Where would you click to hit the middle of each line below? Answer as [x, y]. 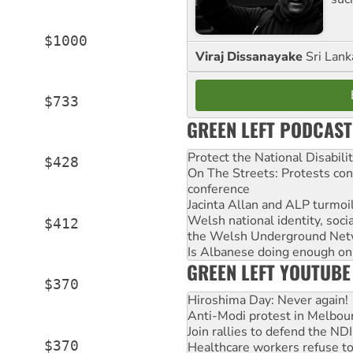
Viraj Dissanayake [251, 56]
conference [219, 189]
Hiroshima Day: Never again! [268, 300]
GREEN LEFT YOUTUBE [269, 271]
